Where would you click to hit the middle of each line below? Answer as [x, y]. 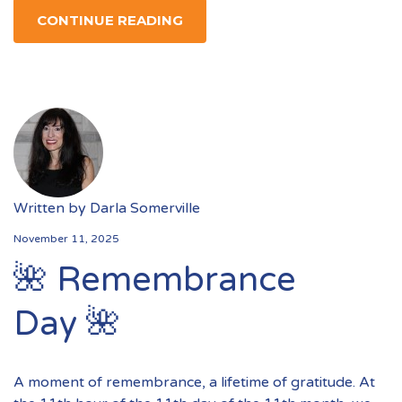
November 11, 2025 [66, 238]
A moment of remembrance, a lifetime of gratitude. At [194, 382]
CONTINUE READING [110, 20]
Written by [52, 208]
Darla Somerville [145, 208]
